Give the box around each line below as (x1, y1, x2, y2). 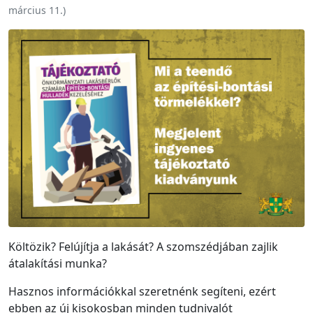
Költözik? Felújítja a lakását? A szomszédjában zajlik (8, 238, 278, 254)
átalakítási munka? (8, 255, 107, 271)
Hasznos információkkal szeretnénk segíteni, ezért (8, 283, 276, 299)
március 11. (8, 3, 63, 17)
